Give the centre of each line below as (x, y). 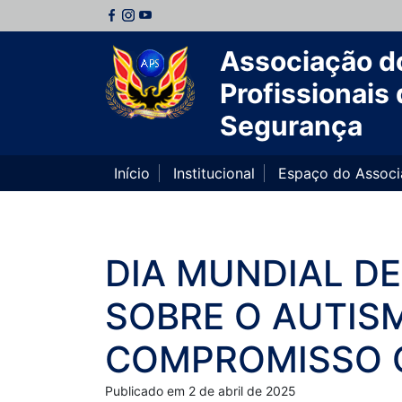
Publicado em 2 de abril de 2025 (201, 391)
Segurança (291, 126)
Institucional (214, 173)
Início (132, 173)
